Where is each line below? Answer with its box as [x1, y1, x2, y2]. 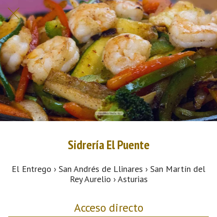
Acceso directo [74, 200, 143, 215]
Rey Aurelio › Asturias [69, 173, 148, 185]
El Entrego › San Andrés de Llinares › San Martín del [12, 163, 205, 174]
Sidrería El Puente [67, 137, 150, 153]
